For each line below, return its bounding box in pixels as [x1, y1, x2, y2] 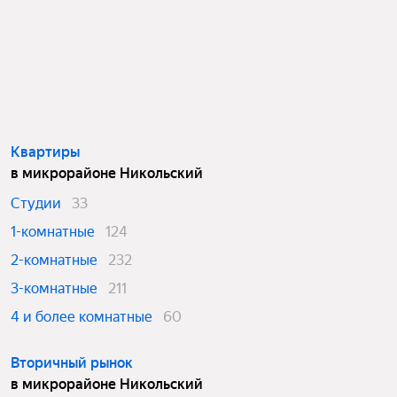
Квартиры [11, 144, 80, 160]
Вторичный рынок [11, 354, 133, 371]
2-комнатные [11, 252, 97, 269]
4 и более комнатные [11, 308, 152, 325]
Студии [11, 195, 61, 212]
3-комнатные [11, 280, 97, 297]
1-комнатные [11, 223, 95, 240]
